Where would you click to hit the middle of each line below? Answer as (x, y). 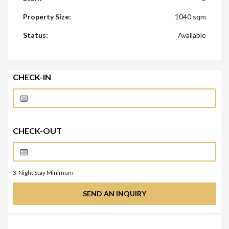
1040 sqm (190, 17)
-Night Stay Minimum (45, 173)
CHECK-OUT (37, 131)
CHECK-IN (32, 77)
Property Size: (47, 17)
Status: (36, 35)
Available (192, 35)
